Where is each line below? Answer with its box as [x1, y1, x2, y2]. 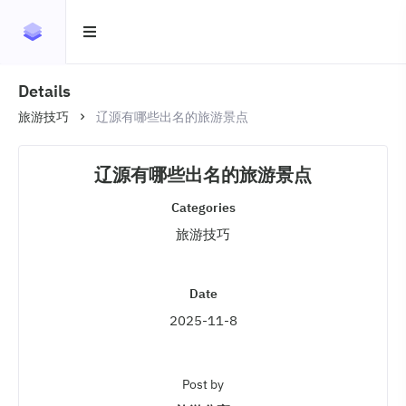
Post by [182, 376, 224, 393]
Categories [170, 199, 236, 216]
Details [18, 81, 71, 101]
